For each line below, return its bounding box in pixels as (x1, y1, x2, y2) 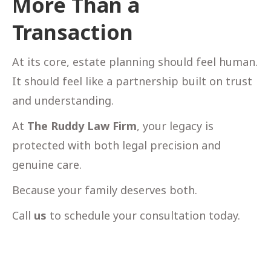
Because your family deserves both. (12, 182, 197, 197)
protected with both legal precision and (12, 137, 221, 152)
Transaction (12, 18, 133, 46)
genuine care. (12, 157, 82, 172)
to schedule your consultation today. (47, 207, 240, 223)
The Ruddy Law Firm (27, 118, 137, 133)
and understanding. (12, 93, 114, 108)
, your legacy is (137, 118, 214, 133)
